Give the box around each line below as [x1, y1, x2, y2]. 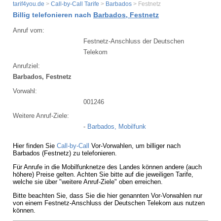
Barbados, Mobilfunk [87, 123, 146, 131]
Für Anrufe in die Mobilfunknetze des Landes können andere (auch [13, 163, 202, 171]
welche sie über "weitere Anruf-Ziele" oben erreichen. [13, 178, 163, 185]
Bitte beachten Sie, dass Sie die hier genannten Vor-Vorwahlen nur [13, 191, 202, 199]
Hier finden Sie [13, 142, 57, 149]
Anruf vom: [13, 26, 44, 34]
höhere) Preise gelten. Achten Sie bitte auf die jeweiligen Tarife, [13, 170, 193, 178]
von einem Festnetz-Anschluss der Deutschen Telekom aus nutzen [13, 199, 205, 207]
